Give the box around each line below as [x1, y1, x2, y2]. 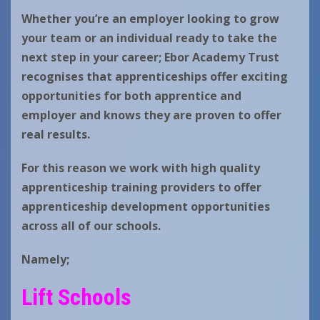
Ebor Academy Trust [164, 49, 279, 66]
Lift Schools [21, 284, 131, 311]
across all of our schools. [21, 218, 164, 234]
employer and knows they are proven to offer [21, 107, 281, 124]
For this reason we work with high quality [21, 160, 260, 176]
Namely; [21, 251, 69, 268]
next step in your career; [21, 49, 164, 66]
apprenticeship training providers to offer [21, 179, 261, 196]
